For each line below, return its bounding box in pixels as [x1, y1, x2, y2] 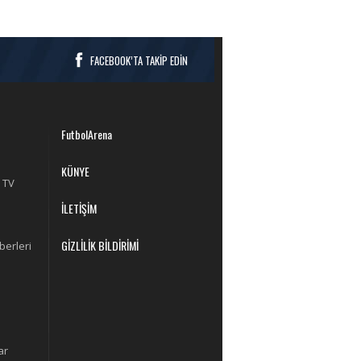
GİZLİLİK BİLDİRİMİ [61, 237, 139, 255]
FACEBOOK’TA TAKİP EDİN [90, 52, 188, 69]
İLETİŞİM [61, 200, 97, 218]
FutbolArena [61, 126, 112, 143]
